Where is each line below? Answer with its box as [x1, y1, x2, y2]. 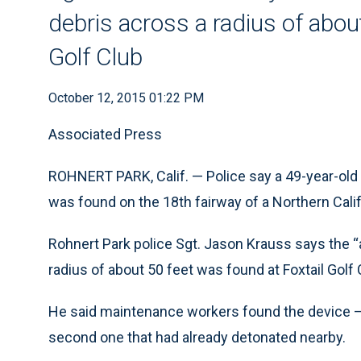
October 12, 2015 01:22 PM [48, 90, 204, 106]
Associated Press [48, 126, 162, 143]
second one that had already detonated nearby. [48, 329, 346, 346]
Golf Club [48, 43, 143, 71]
